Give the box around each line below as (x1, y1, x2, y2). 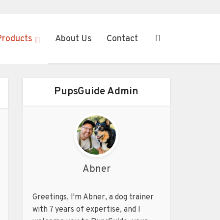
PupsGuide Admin (54, 85, 138, 98)
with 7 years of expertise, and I (32, 205, 140, 215)
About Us (55, 33, 92, 45)
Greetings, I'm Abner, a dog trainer (32, 192, 154, 202)
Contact (107, 33, 138, 45)
